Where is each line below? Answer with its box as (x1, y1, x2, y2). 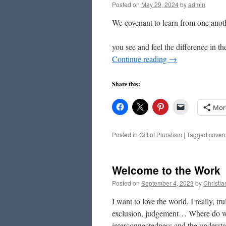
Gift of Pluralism (139, 130, 182, 139)
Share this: (112, 80, 140, 88)
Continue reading (112, 53, 169, 64)
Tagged (187, 130, 207, 139)
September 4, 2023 (141, 179, 194, 187)
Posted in (112, 130, 138, 139)
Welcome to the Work (112, 162, 220, 178)
